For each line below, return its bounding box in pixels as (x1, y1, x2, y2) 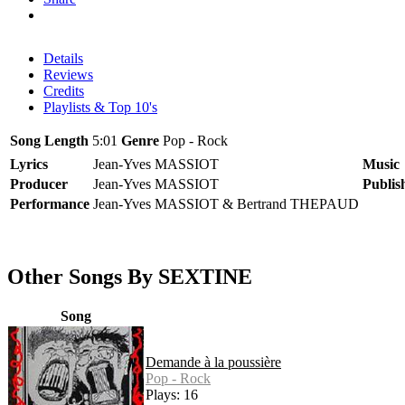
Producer (10, 175, 68, 192)
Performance (10, 195, 89, 212)
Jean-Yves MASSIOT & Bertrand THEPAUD (93, 195, 359, 212)
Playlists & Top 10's (43, 99, 157, 115)
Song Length (10, 132, 89, 148)
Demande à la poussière (146, 353, 281, 370)
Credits (43, 82, 84, 99)
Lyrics (10, 155, 48, 172)
